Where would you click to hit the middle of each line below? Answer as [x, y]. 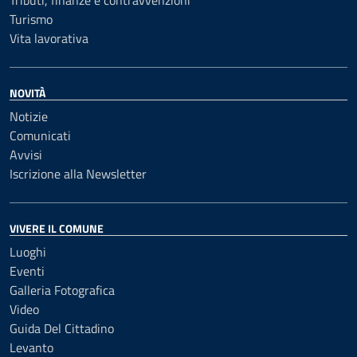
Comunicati [40, 135]
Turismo [31, 19]
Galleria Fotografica [62, 290]
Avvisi [26, 155]
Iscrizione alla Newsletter [78, 174]
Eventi [27, 271]
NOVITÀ [27, 93]
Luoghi [28, 252]
